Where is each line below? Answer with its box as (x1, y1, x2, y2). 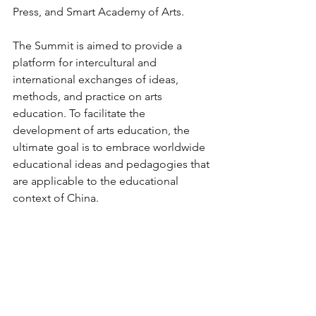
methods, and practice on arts (13, 89, 165, 103)
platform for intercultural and (13, 55, 159, 69)
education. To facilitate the (13, 106, 148, 120)
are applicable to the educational (13, 174, 181, 188)
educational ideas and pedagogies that (13, 157, 212, 171)
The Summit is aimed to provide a (13, 38, 185, 52)
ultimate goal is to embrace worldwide (13, 140, 208, 154)
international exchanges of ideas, (13, 72, 181, 86)
